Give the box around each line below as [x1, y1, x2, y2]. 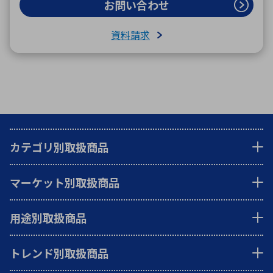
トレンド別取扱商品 [10, 245, 108, 261]
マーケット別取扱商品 [10, 174, 119, 190]
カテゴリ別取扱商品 [10, 139, 108, 155]
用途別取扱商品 [10, 210, 87, 225]
